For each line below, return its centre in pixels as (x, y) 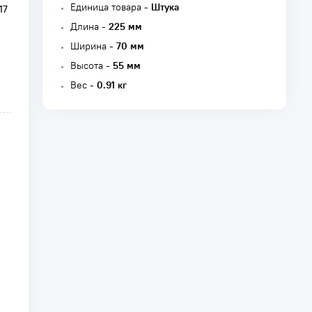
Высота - (92, 65)
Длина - (89, 26)
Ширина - (93, 46)
